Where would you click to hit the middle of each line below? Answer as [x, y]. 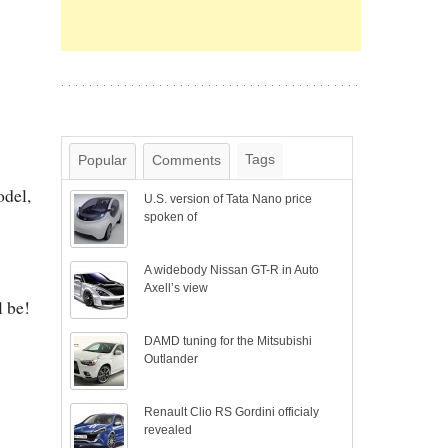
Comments [186, 160]
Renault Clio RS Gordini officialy [232, 412]
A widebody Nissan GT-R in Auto [232, 270]
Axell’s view [176, 288]
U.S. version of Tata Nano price [228, 199]
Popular [102, 160]
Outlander [171, 359]
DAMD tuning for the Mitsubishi [228, 341]
